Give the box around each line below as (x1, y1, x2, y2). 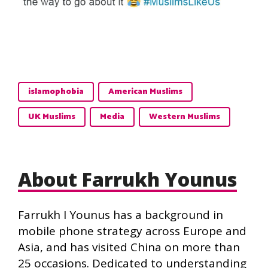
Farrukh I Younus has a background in (18, 207, 223, 223)
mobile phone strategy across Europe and (18, 223, 246, 239)
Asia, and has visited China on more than (18, 239, 240, 255)
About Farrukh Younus (18, 166, 237, 193)
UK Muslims (28, 110, 75, 124)
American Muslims (108, 85, 182, 99)
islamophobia (28, 85, 84, 99)
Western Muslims (149, 110, 220, 124)
